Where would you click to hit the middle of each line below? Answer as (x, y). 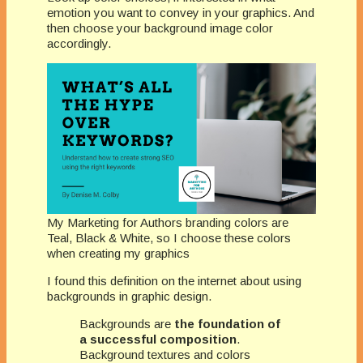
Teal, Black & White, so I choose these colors (169, 237)
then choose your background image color (160, 28)
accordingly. (79, 43)
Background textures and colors (165, 354)
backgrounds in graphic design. (129, 296)
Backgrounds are (127, 323)
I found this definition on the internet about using (174, 280)
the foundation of (227, 323)
